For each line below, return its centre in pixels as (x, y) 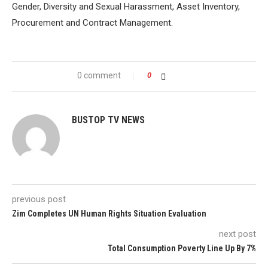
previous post (39, 200)
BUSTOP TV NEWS (108, 120)
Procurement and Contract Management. (92, 23)
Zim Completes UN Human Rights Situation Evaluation (109, 214)
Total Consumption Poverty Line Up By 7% (182, 249)
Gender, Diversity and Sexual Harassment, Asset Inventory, (126, 7)
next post (237, 234)
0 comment (99, 76)
